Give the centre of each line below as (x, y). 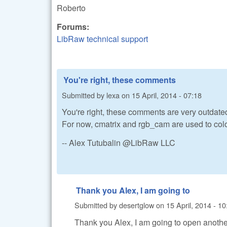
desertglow (137, 205)
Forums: (74, 27)
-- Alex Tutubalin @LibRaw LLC (119, 142)
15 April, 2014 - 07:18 (167, 95)
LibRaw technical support (102, 39)
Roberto (71, 8)
